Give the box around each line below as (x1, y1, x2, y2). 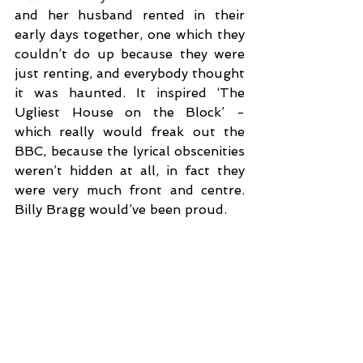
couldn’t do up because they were (15, 45, 245, 62)
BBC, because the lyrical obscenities (15, 143, 245, 159)
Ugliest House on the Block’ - (15, 104, 245, 120)
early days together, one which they (15, 26, 245, 42)
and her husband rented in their (15, 6, 245, 23)
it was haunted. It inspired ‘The (15, 84, 245, 100)
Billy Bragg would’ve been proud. (15, 201, 231, 217)
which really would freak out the (15, 123, 245, 139)
